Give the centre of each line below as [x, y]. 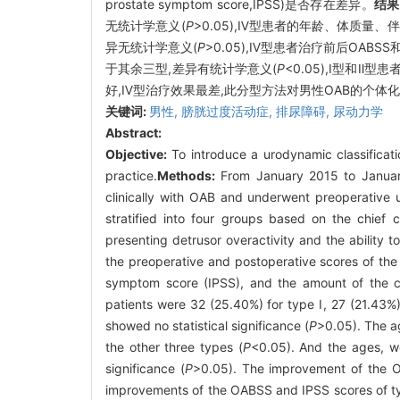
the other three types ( [174, 346]
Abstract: [133, 132]
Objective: [136, 154]
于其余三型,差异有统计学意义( [192, 68]
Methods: [186, 175]
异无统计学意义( [152, 46]
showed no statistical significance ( [208, 325]
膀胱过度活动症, [229, 111]
